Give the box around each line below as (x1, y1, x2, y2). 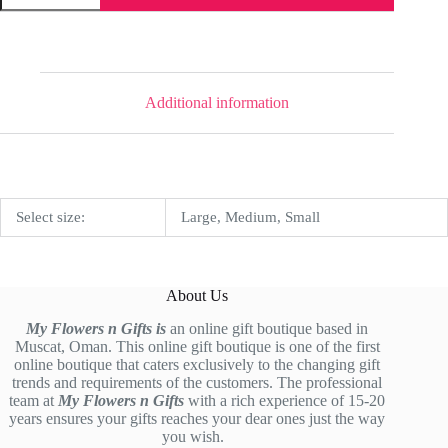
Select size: (16, 208, 85, 225)
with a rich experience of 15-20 (188, 392, 386, 409)
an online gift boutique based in (166, 320, 369, 337)
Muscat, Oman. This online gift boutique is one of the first (14, 338, 380, 355)
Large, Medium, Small (181, 208, 320, 225)
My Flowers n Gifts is (26, 320, 167, 337)
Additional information (145, 94, 290, 112)
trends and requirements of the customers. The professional (12, 374, 383, 391)
